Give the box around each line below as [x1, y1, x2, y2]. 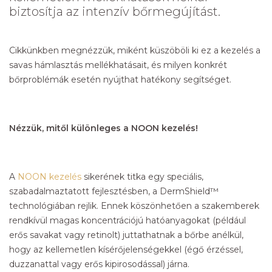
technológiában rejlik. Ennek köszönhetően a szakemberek [9, 200, 259, 212]
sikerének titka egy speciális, [81, 171, 203, 183]
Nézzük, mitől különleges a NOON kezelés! [9, 123, 198, 134]
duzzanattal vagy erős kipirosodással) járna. [9, 259, 189, 270]
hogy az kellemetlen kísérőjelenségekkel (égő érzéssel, [9, 244, 243, 256]
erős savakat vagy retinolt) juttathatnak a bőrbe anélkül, [9, 229, 243, 241]
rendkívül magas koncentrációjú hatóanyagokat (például [9, 215, 246, 226]
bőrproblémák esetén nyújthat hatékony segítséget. [9, 74, 231, 86]
